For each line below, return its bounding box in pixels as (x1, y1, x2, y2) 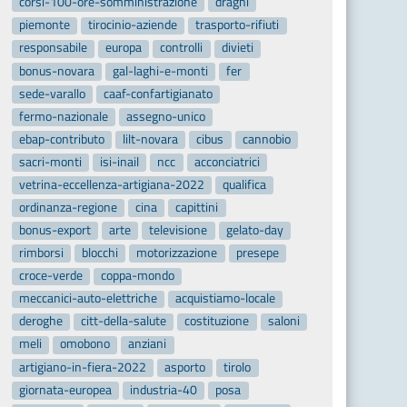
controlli (160, 38, 203, 57)
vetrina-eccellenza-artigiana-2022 (18, 174, 204, 194)
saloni (267, 312, 300, 331)
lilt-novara (123, 129, 179, 148)
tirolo (223, 357, 252, 376)
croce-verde (18, 266, 83, 285)
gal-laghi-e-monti (113, 61, 209, 80)
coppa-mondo (101, 266, 175, 285)
